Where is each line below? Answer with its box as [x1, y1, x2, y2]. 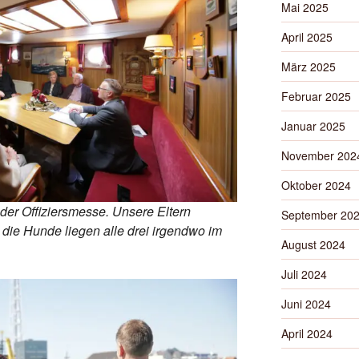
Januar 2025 [280, 118, 345, 134]
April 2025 [280, 29, 333, 45]
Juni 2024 [280, 296, 331, 312]
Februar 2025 [280, 88, 351, 104]
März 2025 [280, 58, 336, 75]
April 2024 [280, 325, 333, 341]
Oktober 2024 [280, 177, 351, 193]
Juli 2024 [280, 266, 327, 282]
